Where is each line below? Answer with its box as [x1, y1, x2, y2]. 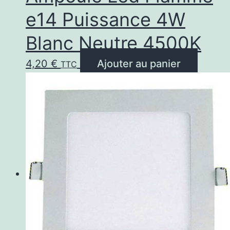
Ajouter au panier [97, 57, 181, 70]
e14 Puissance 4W [26, 8, 185, 31]
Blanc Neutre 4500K [26, 31, 201, 54]
